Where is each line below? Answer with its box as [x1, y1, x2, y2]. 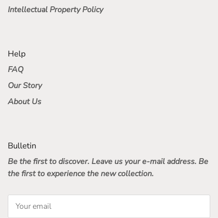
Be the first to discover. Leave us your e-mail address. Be [8, 156, 208, 167]
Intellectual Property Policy [8, 4, 103, 16]
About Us [8, 96, 41, 108]
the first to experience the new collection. [8, 168, 154, 180]
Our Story [8, 80, 42, 91]
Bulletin [8, 140, 36, 152]
